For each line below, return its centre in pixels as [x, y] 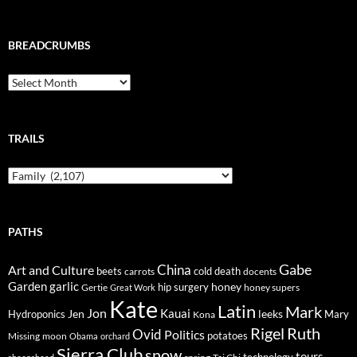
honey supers [272, 287]
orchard [115, 335]
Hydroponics [37, 314]
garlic [64, 286]
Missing [24, 335]
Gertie [94, 287]
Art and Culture [51, 269]
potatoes [228, 335]
